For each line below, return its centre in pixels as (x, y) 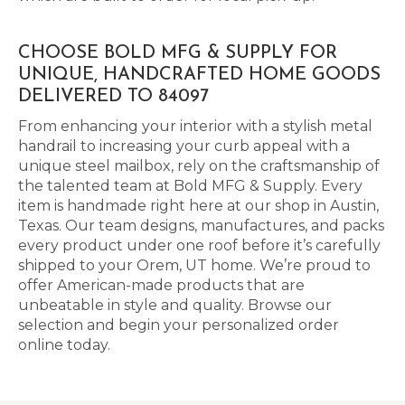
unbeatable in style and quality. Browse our (175, 305)
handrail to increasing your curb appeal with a (184, 146)
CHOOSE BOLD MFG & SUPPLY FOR (178, 53)
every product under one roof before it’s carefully (199, 245)
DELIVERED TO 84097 (113, 97)
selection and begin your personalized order (179, 325)
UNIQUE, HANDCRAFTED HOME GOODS (199, 75)
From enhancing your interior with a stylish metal (195, 126)
